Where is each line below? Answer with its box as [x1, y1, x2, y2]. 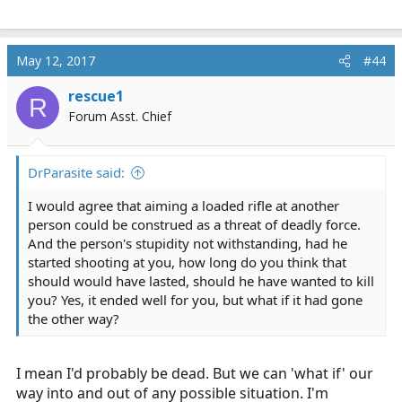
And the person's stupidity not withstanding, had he [28, 234, 347, 252]
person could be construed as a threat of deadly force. [28, 215, 361, 233]
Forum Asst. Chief [68, 108, 171, 125]
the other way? [28, 310, 119, 328]
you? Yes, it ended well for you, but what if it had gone [28, 291, 363, 309]
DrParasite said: [28, 163, 125, 181]
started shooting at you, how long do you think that [28, 253, 346, 271]
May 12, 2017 [16, 52, 95, 69]
